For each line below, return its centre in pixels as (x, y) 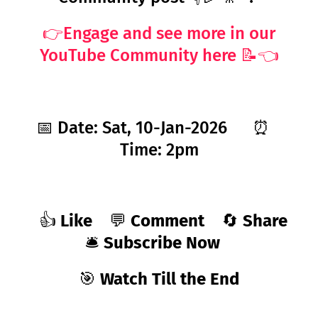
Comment (168, 221)
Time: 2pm (159, 150)
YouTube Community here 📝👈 (159, 56)
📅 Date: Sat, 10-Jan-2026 (136, 128)
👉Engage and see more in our (159, 34)
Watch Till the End (170, 279)
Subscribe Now (162, 243)
